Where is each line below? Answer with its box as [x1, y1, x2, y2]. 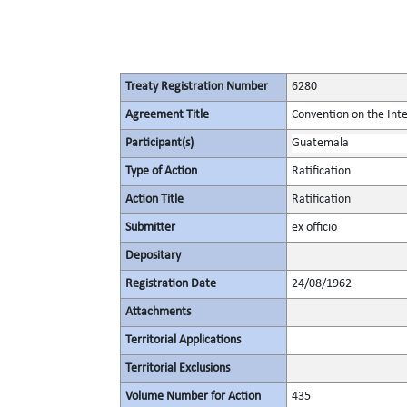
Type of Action [125, 164, 197, 178]
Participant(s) [125, 136, 194, 150]
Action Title [125, 193, 184, 206]
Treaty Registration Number [125, 80, 268, 94]
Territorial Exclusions [125, 362, 230, 375]
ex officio [292, 221, 337, 234]
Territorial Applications [125, 333, 241, 347]
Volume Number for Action [125, 390, 261, 403]
